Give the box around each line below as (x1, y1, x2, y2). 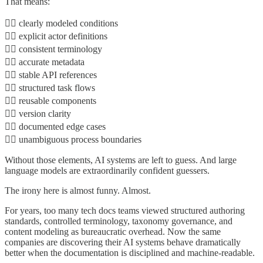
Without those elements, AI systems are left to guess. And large (5, 155, 237, 166)
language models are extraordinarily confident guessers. (5, 166, 210, 176)
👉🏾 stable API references (5, 70, 97, 80)
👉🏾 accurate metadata (5, 57, 85, 68)
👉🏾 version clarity (5, 109, 71, 119)
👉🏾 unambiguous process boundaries (5, 134, 141, 145)
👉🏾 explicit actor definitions (5, 31, 107, 42)
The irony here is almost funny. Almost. (5, 186, 151, 196)
